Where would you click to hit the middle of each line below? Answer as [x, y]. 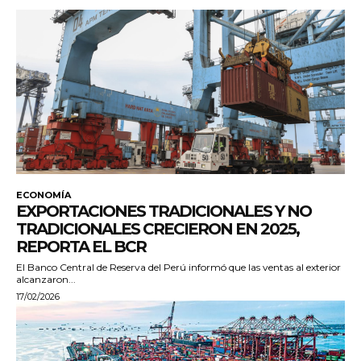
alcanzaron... [46, 280]
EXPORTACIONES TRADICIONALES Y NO [164, 212]
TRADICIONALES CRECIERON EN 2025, [158, 229]
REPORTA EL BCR [81, 247]
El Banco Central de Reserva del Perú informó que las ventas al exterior [178, 268]
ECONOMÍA [44, 195]
